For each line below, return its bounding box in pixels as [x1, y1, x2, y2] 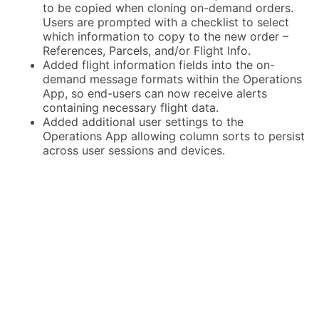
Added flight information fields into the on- [43, 58, 275, 73]
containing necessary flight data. [43, 100, 219, 115]
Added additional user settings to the [43, 115, 244, 130]
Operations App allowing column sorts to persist [43, 129, 305, 144]
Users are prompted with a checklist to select [43, 15, 289, 30]
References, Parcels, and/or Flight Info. [43, 43, 251, 58]
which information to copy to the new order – [43, 29, 288, 44]
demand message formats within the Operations [43, 72, 302, 87]
